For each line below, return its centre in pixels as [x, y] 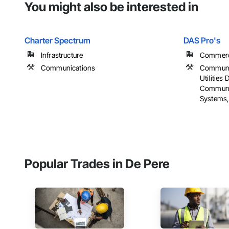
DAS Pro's [202, 41]
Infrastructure [62, 55]
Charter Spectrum [58, 41]
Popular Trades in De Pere [97, 164]
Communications [68, 68]
